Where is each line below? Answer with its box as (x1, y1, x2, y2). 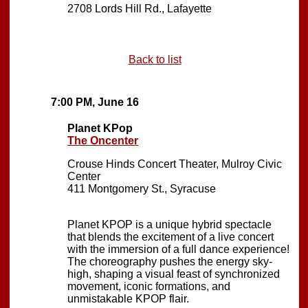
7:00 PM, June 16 (51, 96, 139, 108)
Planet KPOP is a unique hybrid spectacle (67, 218, 272, 230)
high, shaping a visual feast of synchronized (67, 267, 280, 280)
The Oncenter (67, 134, 138, 146)
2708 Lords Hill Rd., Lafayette (67, 2, 212, 14)
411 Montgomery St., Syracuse (67, 182, 216, 195)
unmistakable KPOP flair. (67, 292, 189, 305)
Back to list (128, 53, 181, 65)
